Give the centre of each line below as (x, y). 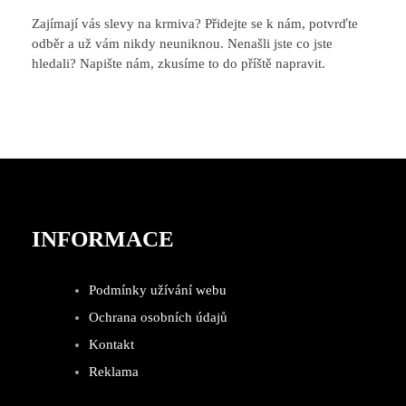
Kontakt (111, 344)
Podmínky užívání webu (157, 290)
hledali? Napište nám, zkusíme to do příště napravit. (179, 63)
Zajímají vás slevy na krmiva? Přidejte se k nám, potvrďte (195, 23)
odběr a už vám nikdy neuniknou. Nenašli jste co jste (182, 43)
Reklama (113, 371)
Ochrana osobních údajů (158, 317)
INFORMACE (103, 239)
